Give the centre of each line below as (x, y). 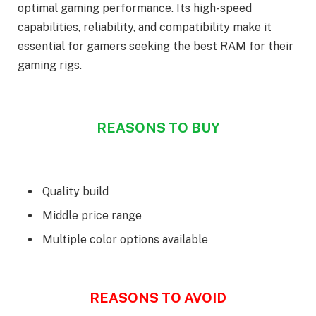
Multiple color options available (125, 239)
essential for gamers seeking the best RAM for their (156, 47)
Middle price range (92, 215)
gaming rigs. (50, 66)
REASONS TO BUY (158, 127)
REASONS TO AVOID (158, 297)
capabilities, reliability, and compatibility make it (145, 28)
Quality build (75, 191)
